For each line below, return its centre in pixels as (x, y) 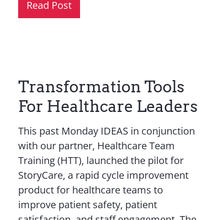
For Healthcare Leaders (108, 106)
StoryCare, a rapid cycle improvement (103, 175)
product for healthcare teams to (90, 190)
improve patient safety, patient (87, 205)
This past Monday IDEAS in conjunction (106, 131)
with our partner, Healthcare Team (96, 146)
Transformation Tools (101, 87)
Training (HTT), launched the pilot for (101, 160)
